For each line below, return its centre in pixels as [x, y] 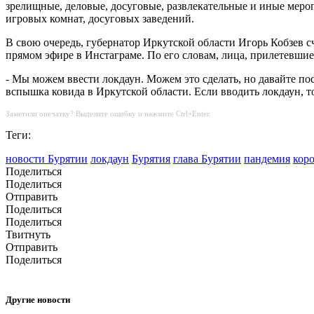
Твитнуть [28, 235]
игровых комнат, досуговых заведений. [100, 19]
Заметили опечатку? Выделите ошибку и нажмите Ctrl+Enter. [108, 114]
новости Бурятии [47, 159]
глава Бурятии [207, 159]
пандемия [267, 159]
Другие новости [38, 300]
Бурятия [151, 159]
